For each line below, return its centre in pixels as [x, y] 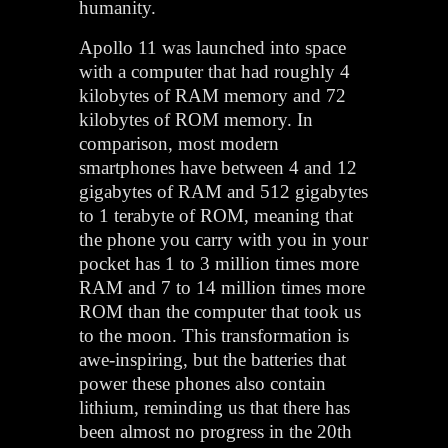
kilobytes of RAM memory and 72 [213, 95]
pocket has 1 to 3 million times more [219, 263]
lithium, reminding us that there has [215, 407]
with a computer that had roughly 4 [215, 71]
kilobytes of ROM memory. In [196, 119]
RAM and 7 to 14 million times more [222, 287]
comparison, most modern [179, 143]
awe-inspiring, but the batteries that [213, 359]
